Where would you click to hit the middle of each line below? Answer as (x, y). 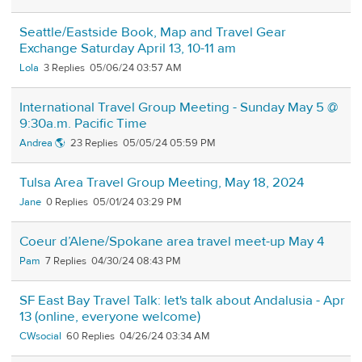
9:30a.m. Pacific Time (83, 124)
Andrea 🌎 (42, 143)
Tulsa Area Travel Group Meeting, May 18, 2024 (162, 183)
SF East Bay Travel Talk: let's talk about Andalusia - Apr (182, 301)
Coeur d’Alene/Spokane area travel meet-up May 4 (172, 242)
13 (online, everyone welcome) (110, 317)
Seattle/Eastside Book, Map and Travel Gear (153, 33)
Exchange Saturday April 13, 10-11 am (128, 49)
